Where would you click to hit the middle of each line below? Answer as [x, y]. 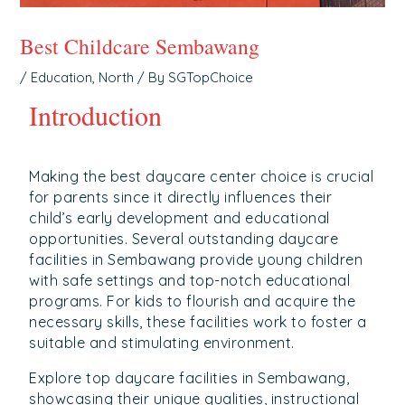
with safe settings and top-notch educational [190, 281]
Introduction [96, 115]
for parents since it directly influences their [181, 198]
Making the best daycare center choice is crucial [202, 177]
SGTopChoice [211, 78]
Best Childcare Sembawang [140, 47]
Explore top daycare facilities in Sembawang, [189, 378]
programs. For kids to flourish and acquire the [193, 301]
